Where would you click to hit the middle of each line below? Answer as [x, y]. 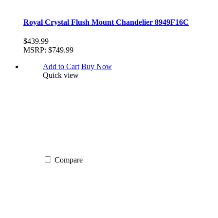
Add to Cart [61, 66]
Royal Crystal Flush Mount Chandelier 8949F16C [106, 22]
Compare [69, 160]
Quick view [61, 75]
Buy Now [97, 66]
